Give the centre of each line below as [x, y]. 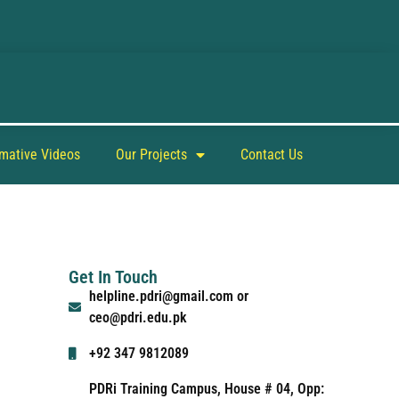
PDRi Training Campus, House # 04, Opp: [206, 389]
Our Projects [151, 155]
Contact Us [272, 155]
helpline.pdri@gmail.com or [168, 296]
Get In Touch [114, 277]
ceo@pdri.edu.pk [138, 318]
